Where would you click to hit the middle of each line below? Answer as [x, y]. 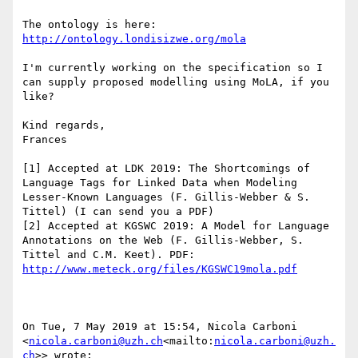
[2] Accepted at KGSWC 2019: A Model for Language [176, 226]
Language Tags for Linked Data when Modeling [160, 183]
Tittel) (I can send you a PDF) [118, 212]
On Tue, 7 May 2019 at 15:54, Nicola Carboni [160, 327]
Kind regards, [64, 125]
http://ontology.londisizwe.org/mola [134, 39]
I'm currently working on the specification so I [173, 68]
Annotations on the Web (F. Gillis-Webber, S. [163, 241]
